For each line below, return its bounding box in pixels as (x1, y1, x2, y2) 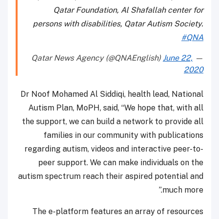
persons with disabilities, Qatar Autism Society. (33, 19, 203, 29)
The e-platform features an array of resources (32, 207, 203, 217)
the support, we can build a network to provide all (22, 117, 203, 127)
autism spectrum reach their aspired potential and (18, 172, 203, 181)
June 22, (163, 53, 193, 63)
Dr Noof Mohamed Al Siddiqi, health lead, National (21, 89, 203, 99)
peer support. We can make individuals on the (38, 158, 203, 168)
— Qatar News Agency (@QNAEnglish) (193, 53, 203, 63)
